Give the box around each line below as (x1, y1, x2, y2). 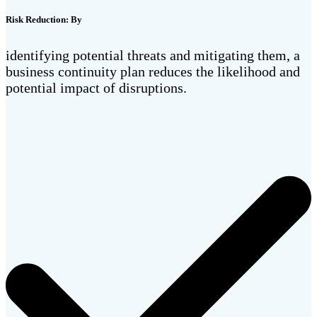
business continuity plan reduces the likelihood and (6, 63, 300, 79)
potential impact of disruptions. (6, 79, 187, 96)
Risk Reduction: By (6, 13, 82, 25)
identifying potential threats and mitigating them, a (6, 47, 300, 63)
